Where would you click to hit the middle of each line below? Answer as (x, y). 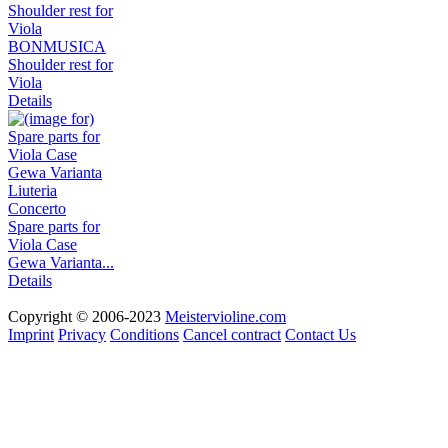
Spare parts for (54, 226)
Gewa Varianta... (61, 262)
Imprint (31, 334)
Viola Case (42, 244)
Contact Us (320, 334)
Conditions (144, 334)
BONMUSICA (57, 46)
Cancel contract (232, 334)
